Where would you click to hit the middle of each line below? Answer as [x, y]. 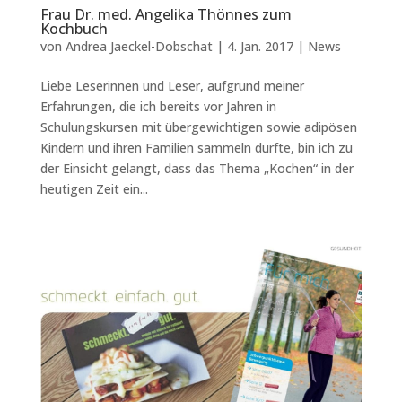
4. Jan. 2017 [260, 47]
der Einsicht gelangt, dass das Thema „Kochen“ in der [197, 169]
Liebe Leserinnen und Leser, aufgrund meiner [172, 86]
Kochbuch [74, 29]
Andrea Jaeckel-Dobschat [139, 47]
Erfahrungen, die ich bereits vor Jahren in [158, 107]
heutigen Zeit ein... [94, 189]
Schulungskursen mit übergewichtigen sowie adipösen [198, 127]
